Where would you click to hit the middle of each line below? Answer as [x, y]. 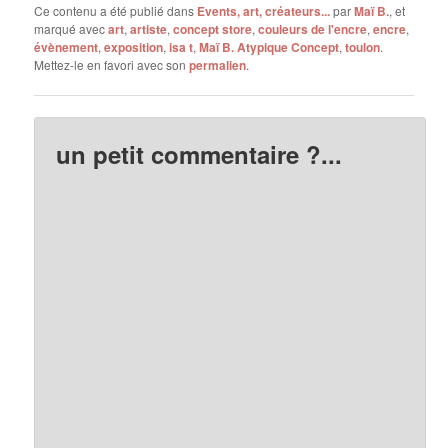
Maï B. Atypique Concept [269, 46]
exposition [134, 46]
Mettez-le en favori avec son [112, 64]
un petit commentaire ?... [199, 154]
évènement [66, 46]
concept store [213, 28]
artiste [149, 28]
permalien [218, 64]
